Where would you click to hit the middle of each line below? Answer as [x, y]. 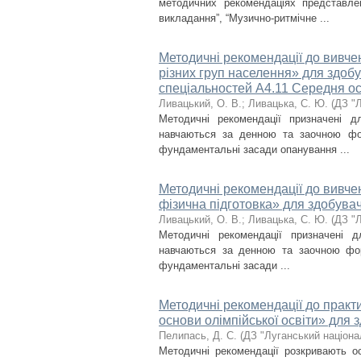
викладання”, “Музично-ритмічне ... [244, 18]
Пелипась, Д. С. [198, 336]
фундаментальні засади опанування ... [254, 149]
